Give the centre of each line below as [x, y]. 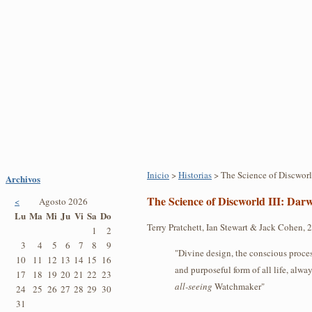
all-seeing [194, 286]
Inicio [158, 175]
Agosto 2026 [63, 202]
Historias [195, 175]
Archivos [23, 179]
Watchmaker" [239, 286]
